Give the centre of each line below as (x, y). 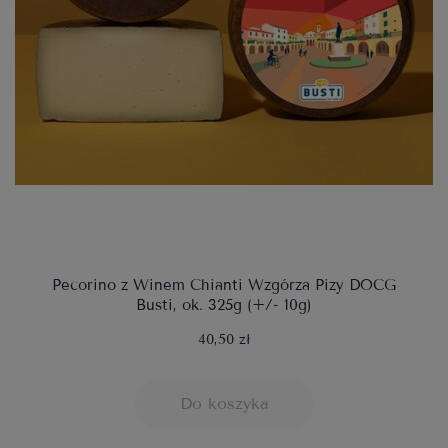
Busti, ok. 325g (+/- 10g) (224, 305)
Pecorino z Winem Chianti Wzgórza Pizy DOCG (224, 285)
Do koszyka (224, 404)
